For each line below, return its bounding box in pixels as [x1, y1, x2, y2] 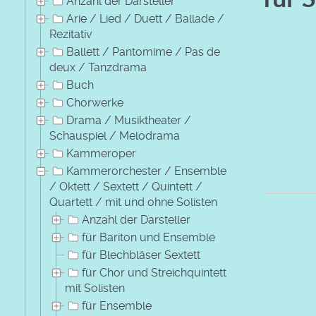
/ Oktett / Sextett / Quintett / [49, 180, 202, 193]
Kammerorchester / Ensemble [66, 164, 226, 178]
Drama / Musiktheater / [66, 114, 191, 127]
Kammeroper [66, 147, 136, 160]
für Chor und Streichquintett [82, 266, 226, 279]
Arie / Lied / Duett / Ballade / [66, 12, 224, 25]
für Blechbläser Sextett [82, 248, 200, 262]
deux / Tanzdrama [49, 61, 147, 74]
